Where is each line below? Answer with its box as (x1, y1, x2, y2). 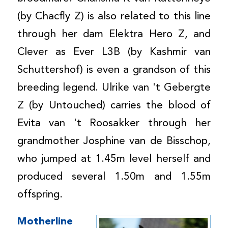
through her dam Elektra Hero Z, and (17, 29, 211, 40)
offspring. (17, 189, 63, 201)
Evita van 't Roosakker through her (17, 118, 211, 129)
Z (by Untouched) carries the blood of (17, 100, 211, 111)
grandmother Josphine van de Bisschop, (17, 136, 211, 147)
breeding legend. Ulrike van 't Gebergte (17, 82, 211, 94)
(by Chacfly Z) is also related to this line (17, 11, 211, 22)
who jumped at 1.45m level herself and (17, 154, 211, 165)
